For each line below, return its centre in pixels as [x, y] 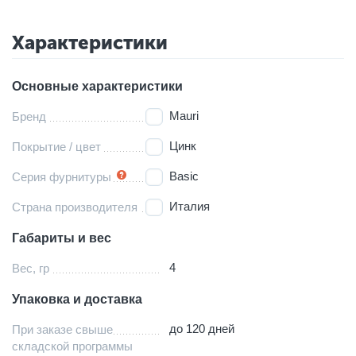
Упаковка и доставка [77, 299]
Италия [190, 206]
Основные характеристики [97, 86]
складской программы [72, 346]
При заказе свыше [62, 329]
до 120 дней [202, 328]
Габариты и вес [62, 238]
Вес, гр [31, 268]
